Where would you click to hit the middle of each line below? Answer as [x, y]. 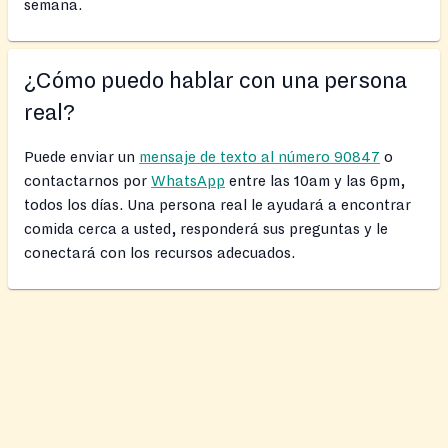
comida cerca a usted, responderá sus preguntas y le [206, 228]
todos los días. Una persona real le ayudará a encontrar [217, 204]
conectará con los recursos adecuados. [159, 252]
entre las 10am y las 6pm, [315, 180]
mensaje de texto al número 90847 [259, 156]
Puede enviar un [81, 156]
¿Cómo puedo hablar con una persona [215, 80]
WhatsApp [188, 180]
